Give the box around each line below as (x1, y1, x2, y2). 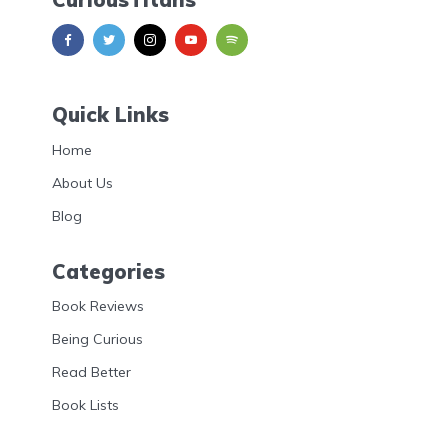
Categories (52, 258, 165, 284)
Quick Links (52, 101, 169, 127)
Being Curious (52, 330, 143, 349)
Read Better (52, 363, 131, 382)
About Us (52, 173, 113, 192)
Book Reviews (52, 297, 144, 316)
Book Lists (52, 396, 119, 415)
